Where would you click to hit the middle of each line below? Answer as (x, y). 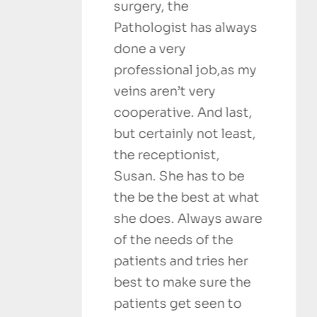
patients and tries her (71, 261)
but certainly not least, (75, 134)
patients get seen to (68, 304)
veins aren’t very (55, 92)
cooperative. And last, (73, 113)
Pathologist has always (76, 28)
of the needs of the (64, 240)
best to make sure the (73, 283)
